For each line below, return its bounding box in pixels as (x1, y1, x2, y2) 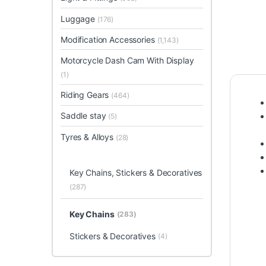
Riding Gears (61, 90, 112, 100)
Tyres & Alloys (61, 131, 116, 142)
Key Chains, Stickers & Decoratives (69, 167, 202, 178)
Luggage (61, 13, 97, 24)
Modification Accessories (61, 34, 157, 45)
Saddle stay (61, 110, 109, 121)
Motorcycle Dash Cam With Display (61, 55, 194, 66)
